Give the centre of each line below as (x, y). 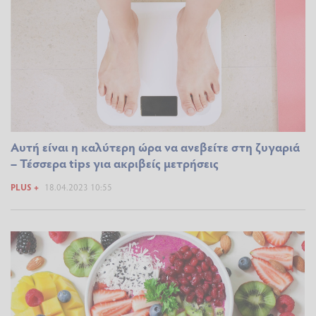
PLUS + (25, 187)
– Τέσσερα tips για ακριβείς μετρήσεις (115, 163)
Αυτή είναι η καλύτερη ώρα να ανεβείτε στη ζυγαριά (155, 146)
